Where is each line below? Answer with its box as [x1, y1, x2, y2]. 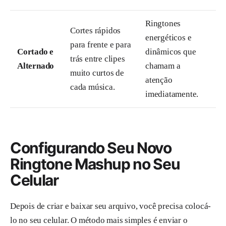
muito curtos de [70, 68, 124, 78]
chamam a [145, 61, 181, 71]
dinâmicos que [145, 47, 196, 57]
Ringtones [145, 19, 181, 29]
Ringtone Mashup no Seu [10, 155, 180, 174]
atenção [145, 75, 173, 85]
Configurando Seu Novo [10, 139, 172, 157]
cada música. [70, 82, 115, 92]
